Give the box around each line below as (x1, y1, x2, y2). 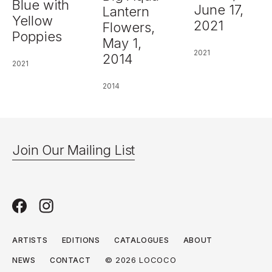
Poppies (12, 29, 62, 45)
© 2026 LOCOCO (104, 255, 177, 265)
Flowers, (103, 19, 155, 36)
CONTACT (50, 256, 91, 265)
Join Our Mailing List (12, 142, 135, 158)
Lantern (103, 4, 150, 20)
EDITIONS (61, 236, 100, 245)
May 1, (103, 35, 142, 52)
